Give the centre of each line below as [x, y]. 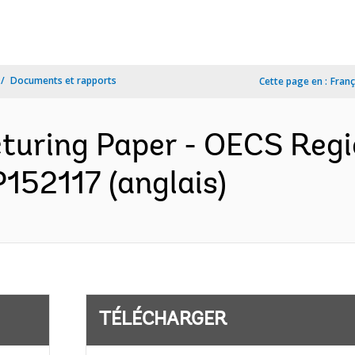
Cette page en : [293, 81]
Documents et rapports [63, 80]
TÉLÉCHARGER [162, 320]
